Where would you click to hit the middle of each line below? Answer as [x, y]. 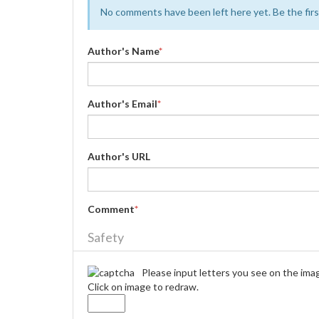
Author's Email [122, 104]
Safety [106, 237]
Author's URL [119, 156]
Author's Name [123, 51]
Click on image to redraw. [143, 287]
